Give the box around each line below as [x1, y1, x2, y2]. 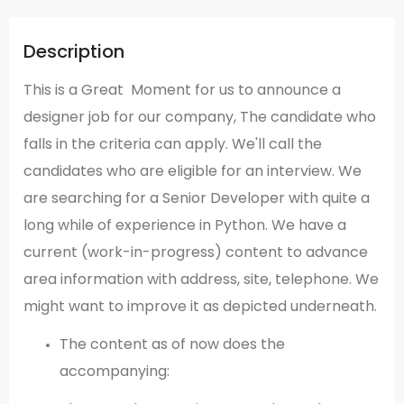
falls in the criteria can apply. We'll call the [23, 133, 322, 154]
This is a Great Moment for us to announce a [23, 78, 341, 100]
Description [23, 38, 124, 64]
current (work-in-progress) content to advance [23, 241, 368, 262]
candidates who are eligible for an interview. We [23, 160, 362, 181]
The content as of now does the [60, 333, 285, 354]
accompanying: [60, 360, 170, 381]
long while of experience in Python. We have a [23, 214, 346, 235]
